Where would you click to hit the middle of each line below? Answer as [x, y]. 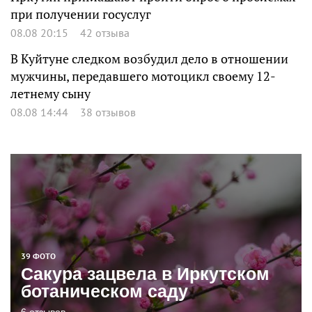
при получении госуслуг [81, 14]
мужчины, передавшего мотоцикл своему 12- [143, 76]
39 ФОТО [38, 256]
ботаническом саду [104, 291]
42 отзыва [105, 32]
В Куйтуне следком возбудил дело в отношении [149, 58]
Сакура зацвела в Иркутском [145, 273]
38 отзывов [108, 112]
